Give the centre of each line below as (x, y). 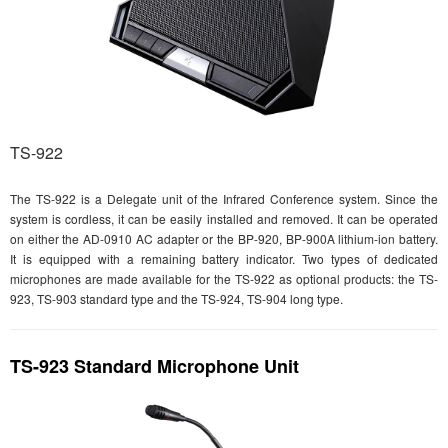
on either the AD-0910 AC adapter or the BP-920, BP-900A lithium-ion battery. (224, 239)
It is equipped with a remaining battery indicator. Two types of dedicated (224, 259)
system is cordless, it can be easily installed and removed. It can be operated (224, 219)
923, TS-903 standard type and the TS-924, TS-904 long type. (176, 299)
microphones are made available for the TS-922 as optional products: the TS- (224, 279)
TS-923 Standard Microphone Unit (154, 366)
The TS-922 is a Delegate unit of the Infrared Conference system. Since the (224, 199)
